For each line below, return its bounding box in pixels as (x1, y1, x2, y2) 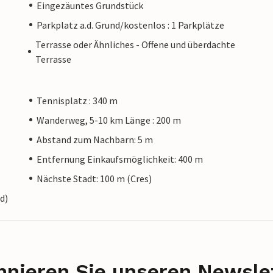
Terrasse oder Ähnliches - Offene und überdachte (35, 38, 235, 51)
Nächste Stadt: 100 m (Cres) (37, 172, 152, 185)
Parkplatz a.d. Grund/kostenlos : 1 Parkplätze (37, 18, 224, 31)
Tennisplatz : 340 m (37, 94, 118, 107)
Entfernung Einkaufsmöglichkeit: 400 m (37, 152, 203, 165)
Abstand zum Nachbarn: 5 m (37, 133, 153, 146)
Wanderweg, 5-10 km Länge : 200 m (37, 113, 181, 126)
